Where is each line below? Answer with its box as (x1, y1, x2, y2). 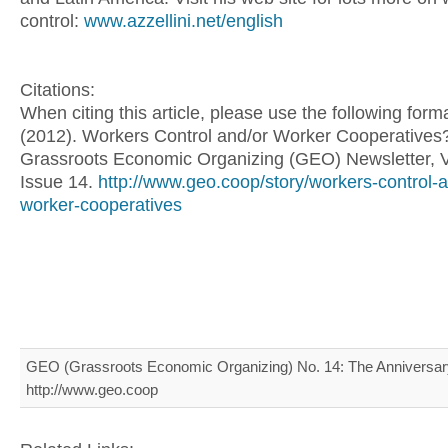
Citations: (20, 80, 95, 100)
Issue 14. (20, 172, 98, 192)
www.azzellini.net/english (84, 11, 283, 31)
